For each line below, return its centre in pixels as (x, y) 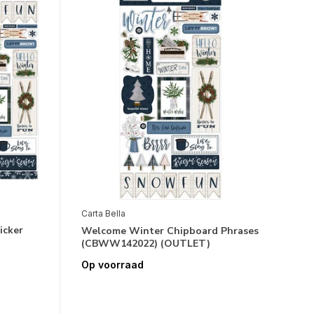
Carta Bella (103, 214)
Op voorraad (112, 265)
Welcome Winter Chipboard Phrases (170, 231)
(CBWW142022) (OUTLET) (145, 244)
